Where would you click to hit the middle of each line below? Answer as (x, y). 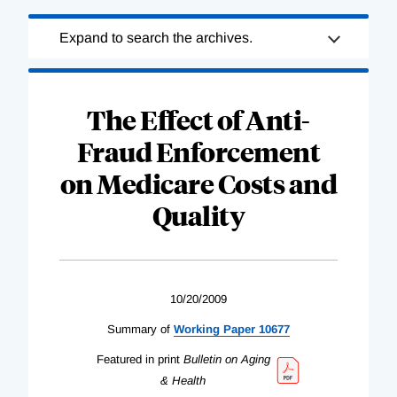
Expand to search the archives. (156, 37)
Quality (198, 214)
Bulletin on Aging (226, 359)
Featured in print (140, 359)
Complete (59, 50)
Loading (54, 28)
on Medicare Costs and (198, 183)
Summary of (139, 329)
